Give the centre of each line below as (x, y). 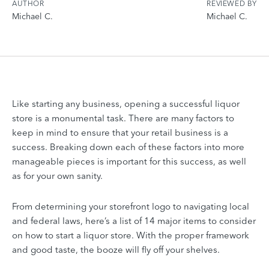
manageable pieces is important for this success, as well (129, 161)
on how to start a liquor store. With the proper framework (131, 235)
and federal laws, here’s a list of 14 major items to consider (134, 220)
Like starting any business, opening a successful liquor (126, 103)
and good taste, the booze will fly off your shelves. (116, 249)
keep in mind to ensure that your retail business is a (120, 132)
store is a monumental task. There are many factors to (123, 118)
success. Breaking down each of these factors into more (128, 147)
